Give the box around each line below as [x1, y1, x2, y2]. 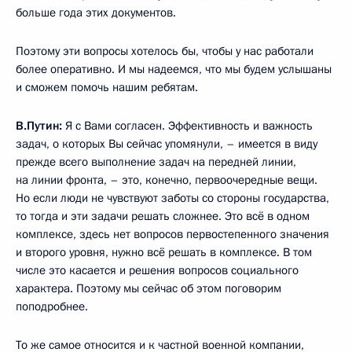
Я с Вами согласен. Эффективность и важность [62, 117, 313, 134]
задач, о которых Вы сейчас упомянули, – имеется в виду [16, 135, 317, 152]
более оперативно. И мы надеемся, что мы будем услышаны [16, 60, 332, 77]
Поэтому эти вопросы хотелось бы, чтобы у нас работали [16, 42, 313, 59]
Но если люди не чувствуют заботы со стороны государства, [16, 189, 329, 206]
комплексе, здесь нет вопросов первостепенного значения [16, 225, 329, 242]
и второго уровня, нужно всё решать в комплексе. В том [16, 244, 312, 260]
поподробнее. [16, 298, 88, 314]
